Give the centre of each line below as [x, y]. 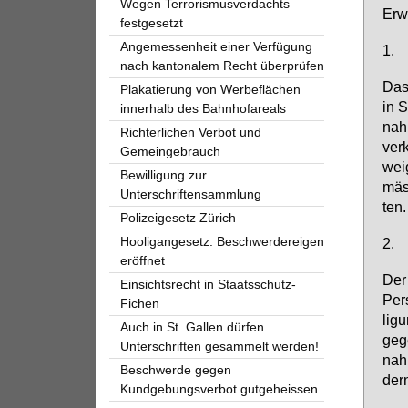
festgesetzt [151, 22]
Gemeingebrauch [170, 151]
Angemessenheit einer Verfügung [216, 46]
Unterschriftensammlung [190, 194]
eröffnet [142, 260]
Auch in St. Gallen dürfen [192, 326]
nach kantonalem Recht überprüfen [222, 65]
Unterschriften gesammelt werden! [219, 346]
